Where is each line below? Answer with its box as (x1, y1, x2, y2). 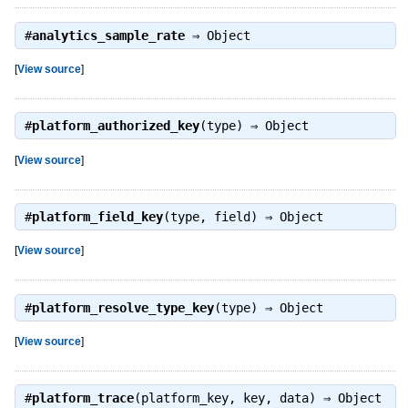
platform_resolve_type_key (31, 300, 214, 315)
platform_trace (31, 391, 134, 406)
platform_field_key (31, 209, 163, 224)
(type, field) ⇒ (162, 209, 280, 224)
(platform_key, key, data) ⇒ (133, 391, 338, 406)
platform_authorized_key (31, 118, 199, 134)
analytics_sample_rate (31, 27, 185, 43)
